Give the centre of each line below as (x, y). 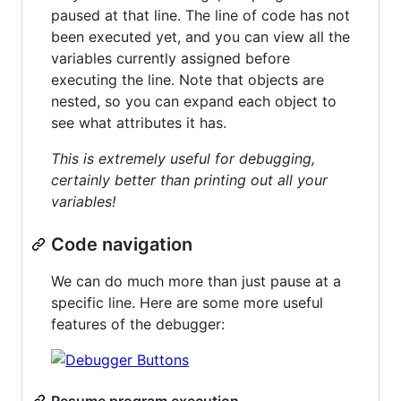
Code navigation (122, 244)
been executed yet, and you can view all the (200, 36)
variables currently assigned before (171, 58)
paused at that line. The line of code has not (200, 15)
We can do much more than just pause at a (196, 281)
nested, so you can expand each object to (194, 101)
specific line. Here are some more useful (187, 302)
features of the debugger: (138, 324)
